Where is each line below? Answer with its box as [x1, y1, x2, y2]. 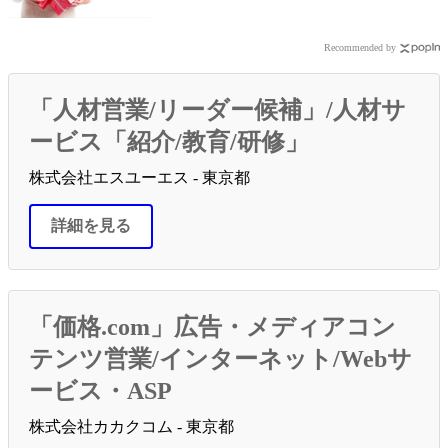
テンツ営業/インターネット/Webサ [29, 346, 412, 373]
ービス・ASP [29, 378, 172, 405]
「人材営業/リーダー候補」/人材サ [29, 97, 406, 124]
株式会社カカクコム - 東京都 [29, 418, 234, 436]
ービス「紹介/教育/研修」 [29, 129, 309, 156]
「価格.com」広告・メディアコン [29, 314, 396, 341]
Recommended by [324, 42, 396, 54]
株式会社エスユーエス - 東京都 [29, 169, 250, 187]
